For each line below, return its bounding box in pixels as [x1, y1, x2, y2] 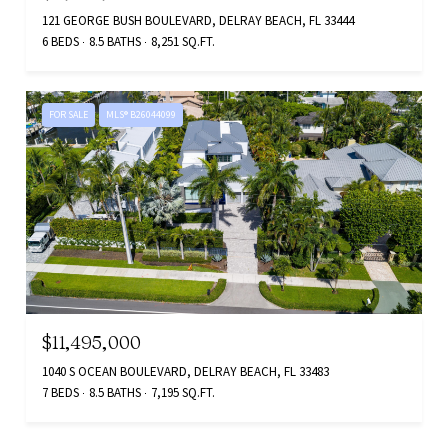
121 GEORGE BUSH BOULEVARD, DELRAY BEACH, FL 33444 [42, 11, 354, 29]
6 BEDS [42, 32, 79, 50]
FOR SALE [49, 107, 88, 121]
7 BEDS [42, 383, 79, 401]
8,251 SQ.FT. [151, 32, 215, 50]
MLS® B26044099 [106, 107, 176, 121]
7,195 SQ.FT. [151, 383, 215, 401]
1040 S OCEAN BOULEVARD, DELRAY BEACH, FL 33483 [42, 362, 329, 380]
